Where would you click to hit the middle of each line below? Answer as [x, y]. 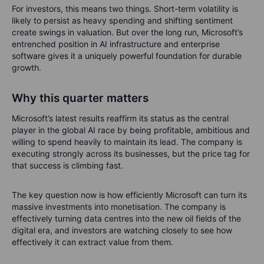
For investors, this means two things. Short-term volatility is [125, 8]
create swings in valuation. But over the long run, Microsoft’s [127, 32]
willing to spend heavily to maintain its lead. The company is [127, 141]
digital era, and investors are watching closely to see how [122, 230]
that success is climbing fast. [67, 165]
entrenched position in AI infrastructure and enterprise [116, 44]
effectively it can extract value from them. [93, 242]
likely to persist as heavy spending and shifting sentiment [122, 20]
